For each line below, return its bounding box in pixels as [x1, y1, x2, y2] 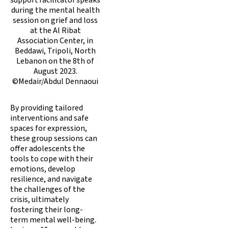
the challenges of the [10, 183, 85, 195]
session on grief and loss [13, 14, 98, 26]
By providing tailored [10, 102, 83, 113]
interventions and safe [10, 112, 89, 124]
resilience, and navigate [10, 173, 92, 185]
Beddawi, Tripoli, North [15, 45, 96, 56]
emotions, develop [10, 163, 75, 175]
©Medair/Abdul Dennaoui [12, 75, 98, 87]
